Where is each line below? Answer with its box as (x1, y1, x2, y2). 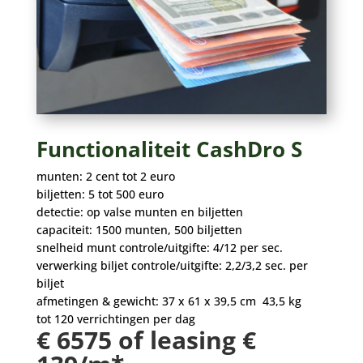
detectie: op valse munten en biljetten (36, 204, 243, 220)
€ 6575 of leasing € (36, 323, 256, 357)
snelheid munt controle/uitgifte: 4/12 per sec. (36, 240, 283, 256)
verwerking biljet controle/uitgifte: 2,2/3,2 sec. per (36, 258, 308, 274)
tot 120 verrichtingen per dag (36, 311, 195, 327)
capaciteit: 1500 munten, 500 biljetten (36, 222, 242, 238)
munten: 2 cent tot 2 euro (36, 169, 175, 185)
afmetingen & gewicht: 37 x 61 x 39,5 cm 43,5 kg (36, 293, 301, 310)
